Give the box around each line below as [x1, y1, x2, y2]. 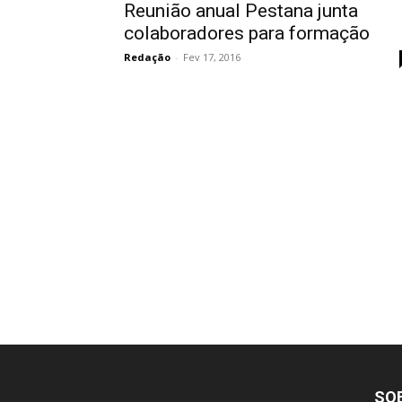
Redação [124, 50, 170, 64]
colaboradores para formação [124, 22, 370, 44]
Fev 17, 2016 [183, 50, 240, 64]
